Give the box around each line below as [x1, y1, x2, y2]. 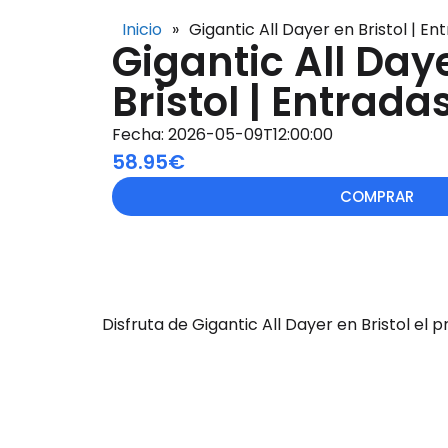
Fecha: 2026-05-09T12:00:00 [112, 123, 333, 147]
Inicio [122, 18, 162, 42]
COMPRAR [339, 186, 414, 208]
